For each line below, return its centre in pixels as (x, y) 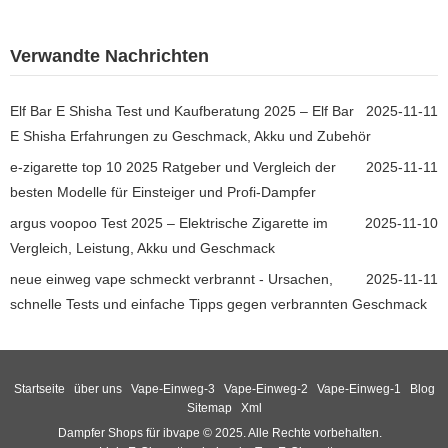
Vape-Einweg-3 (172, 389)
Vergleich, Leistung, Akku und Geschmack (142, 247)
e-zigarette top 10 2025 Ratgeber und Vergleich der (173, 166)
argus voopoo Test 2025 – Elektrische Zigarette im (169, 222)
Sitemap (209, 408)
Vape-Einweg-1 (358, 389)
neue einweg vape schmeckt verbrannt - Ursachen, (171, 278)
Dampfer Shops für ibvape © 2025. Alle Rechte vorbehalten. (224, 433)
